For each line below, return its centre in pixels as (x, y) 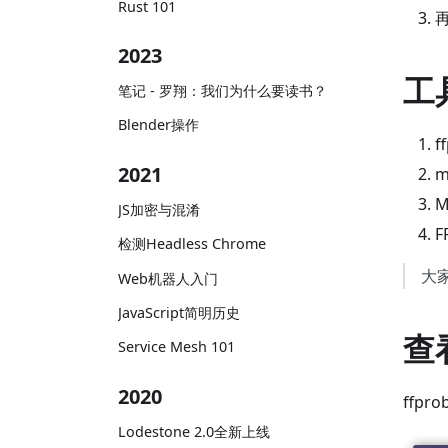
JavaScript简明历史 (179, 312)
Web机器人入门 (168, 278)
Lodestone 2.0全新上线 (194, 431)
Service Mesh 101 (176, 346)
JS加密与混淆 (159, 210)
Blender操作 (158, 125)
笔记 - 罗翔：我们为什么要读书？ (222, 91)
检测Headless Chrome (192, 244)
